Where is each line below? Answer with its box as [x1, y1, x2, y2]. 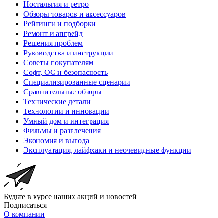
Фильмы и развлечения [23, 127, 101, 135]
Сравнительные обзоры [23, 88, 102, 96]
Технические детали [23, 97, 91, 106]
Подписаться [4, 201, 47, 210]
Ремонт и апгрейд [23, 29, 83, 38]
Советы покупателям [23, 58, 93, 67]
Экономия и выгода [23, 136, 89, 145]
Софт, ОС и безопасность [23, 68, 108, 77]
